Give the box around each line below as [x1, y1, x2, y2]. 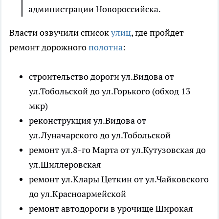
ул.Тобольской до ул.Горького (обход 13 [29, 86, 191, 97]
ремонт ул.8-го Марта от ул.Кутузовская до [29, 144, 206, 156]
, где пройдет [131, 27, 184, 39]
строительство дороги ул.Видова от [29, 71, 174, 83]
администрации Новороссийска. [28, 3, 161, 15]
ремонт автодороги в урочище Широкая [29, 203, 193, 215]
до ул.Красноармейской [29, 188, 126, 200]
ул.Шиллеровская [29, 159, 101, 171]
